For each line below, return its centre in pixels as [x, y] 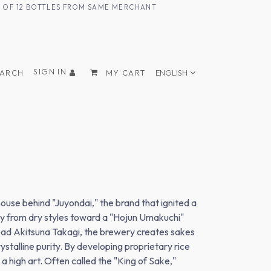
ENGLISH [172, 72]
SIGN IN [51, 71]
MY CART [126, 72]
